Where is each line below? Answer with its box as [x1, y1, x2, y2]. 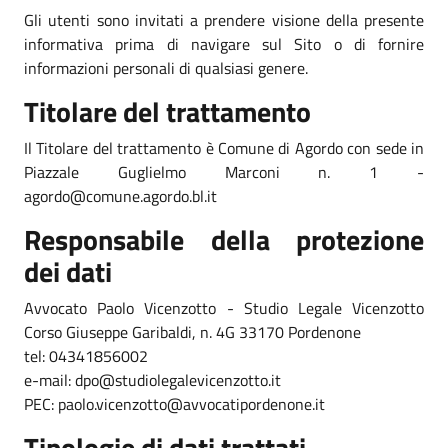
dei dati [24, 249, 112, 293]
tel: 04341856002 [24, 343, 148, 368]
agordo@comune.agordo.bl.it [24, 183, 217, 208]
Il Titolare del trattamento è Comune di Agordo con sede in [24, 135, 424, 160]
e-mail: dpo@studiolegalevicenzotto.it [24, 367, 281, 392]
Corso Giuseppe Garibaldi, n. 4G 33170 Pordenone [24, 319, 361, 344]
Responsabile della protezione [24, 217, 424, 261]
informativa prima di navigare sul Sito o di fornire [24, 31, 424, 56]
